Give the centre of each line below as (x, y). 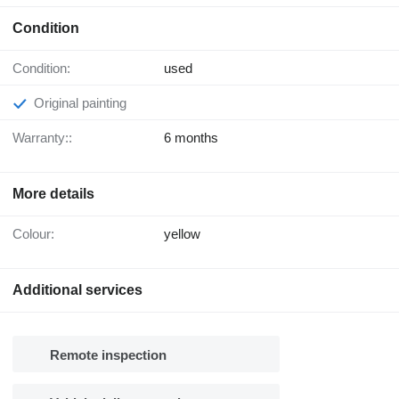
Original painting (85, 103)
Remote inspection (108, 355)
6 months (191, 138)
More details (53, 194)
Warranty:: (48, 138)
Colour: (38, 234)
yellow (182, 234)
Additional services (77, 290)
